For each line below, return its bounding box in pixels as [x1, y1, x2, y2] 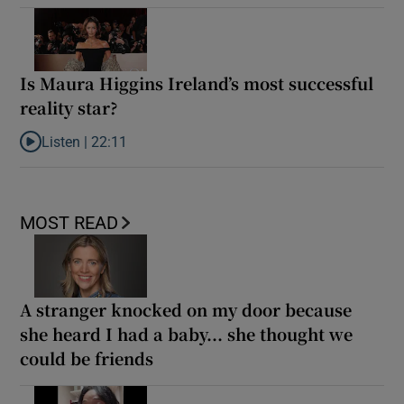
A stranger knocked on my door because [20, 297, 353, 321]
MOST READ [20, 213, 119, 232]
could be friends [20, 345, 154, 370]
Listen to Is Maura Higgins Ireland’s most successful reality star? [25, 143, 402, 157]
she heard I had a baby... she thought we [20, 321, 353, 345]
